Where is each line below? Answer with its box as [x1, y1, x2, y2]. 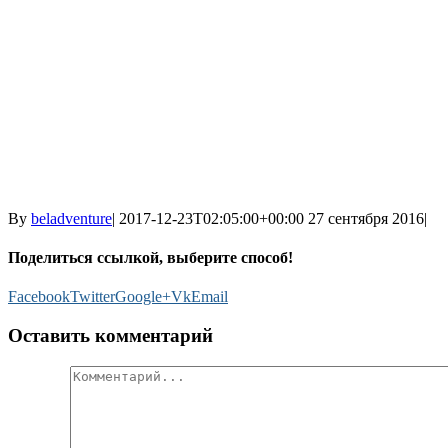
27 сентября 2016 [308, 209, 424, 227]
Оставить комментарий [8, 325, 213, 347]
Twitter [70, 288, 115, 306]
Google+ [115, 288, 171, 306]
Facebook [8, 288, 70, 306]
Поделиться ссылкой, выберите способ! [8, 249, 293, 267]
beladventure [31, 209, 112, 227]
